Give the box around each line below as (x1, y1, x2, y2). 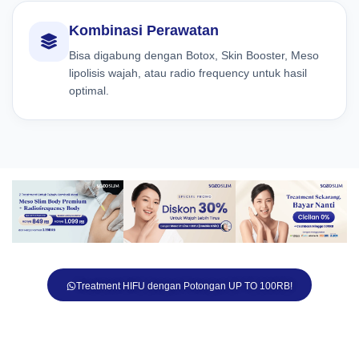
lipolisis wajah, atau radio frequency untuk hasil (69, 66, 307, 79)
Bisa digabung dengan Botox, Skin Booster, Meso (69, 48, 319, 62)
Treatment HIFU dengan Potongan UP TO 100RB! (76, 280, 292, 292)
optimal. (69, 83, 109, 97)
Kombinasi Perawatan (69, 22, 219, 38)
